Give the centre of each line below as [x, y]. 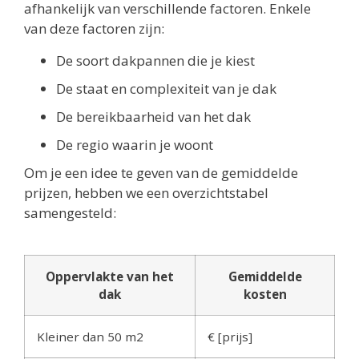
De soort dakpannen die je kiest [155, 60]
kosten [265, 294]
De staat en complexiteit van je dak [166, 88]
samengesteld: [70, 212]
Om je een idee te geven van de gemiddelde [161, 172]
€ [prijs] [230, 336]
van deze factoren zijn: [94, 29]
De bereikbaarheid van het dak [153, 116]
